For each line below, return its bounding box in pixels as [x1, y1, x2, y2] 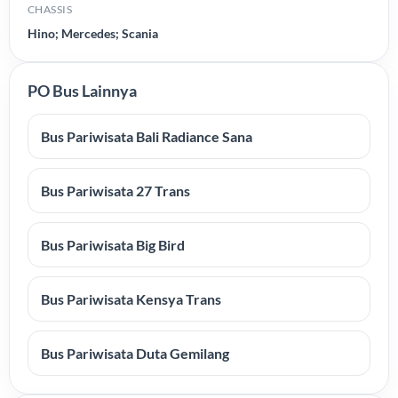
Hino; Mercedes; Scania [28, 26, 158, 41]
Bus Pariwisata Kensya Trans [41, 291, 221, 307]
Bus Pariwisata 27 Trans [41, 182, 190, 199]
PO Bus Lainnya [28, 81, 137, 100]
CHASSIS [28, 3, 73, 16]
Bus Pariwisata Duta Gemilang [41, 345, 229, 362]
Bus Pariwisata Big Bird [41, 236, 185, 253]
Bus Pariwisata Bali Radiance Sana [41, 128, 252, 145]
